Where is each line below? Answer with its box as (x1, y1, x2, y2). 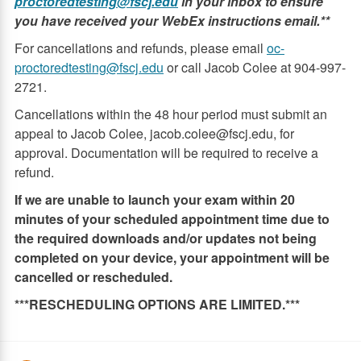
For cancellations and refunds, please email (15, 39, 267, 57)
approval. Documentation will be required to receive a (15, 143, 318, 162)
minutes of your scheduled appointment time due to (15, 210, 330, 228)
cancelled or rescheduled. (15, 268, 172, 286)
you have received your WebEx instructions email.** (15, 11, 330, 30)
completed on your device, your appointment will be (15, 248, 330, 267)
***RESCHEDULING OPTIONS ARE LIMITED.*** (15, 295, 300, 313)
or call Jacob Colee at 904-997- (164, 58, 346, 77)
